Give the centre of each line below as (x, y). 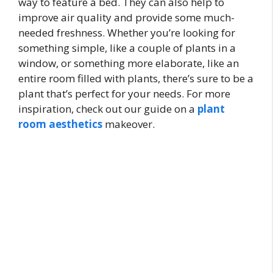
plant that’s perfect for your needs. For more (124, 94)
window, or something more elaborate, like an (129, 63)
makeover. (129, 124)
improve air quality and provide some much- (126, 18)
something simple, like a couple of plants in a (127, 48)
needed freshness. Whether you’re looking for (127, 33)
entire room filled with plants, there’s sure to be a (136, 79)
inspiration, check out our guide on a (108, 109)
